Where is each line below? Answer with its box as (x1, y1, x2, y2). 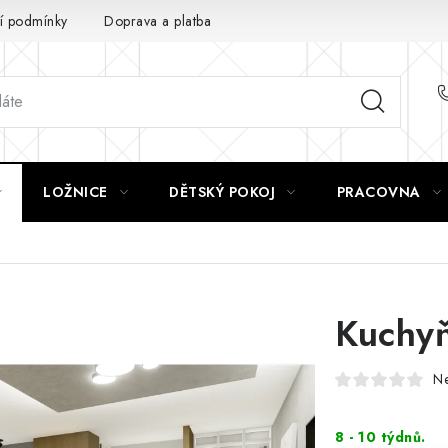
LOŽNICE (43, 182, 108, 202)
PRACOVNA (336, 182, 421, 202)
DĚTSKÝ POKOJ (169, 182, 275, 202)
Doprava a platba (104, 10, 211, 31)
